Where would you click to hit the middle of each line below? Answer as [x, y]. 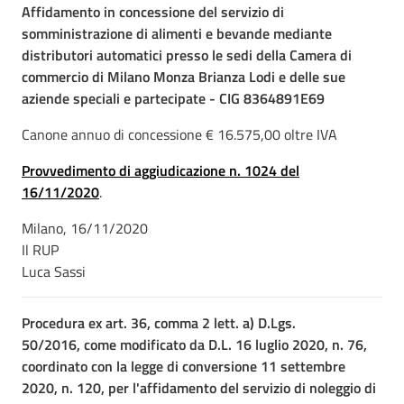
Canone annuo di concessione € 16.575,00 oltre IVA [179, 134]
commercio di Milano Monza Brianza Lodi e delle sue [184, 77]
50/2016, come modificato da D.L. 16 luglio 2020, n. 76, [194, 344]
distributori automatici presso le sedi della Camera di [187, 55]
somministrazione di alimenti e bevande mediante [177, 33]
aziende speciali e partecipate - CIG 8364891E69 [173, 98]
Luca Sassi [54, 271]
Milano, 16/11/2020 [85, 228]
